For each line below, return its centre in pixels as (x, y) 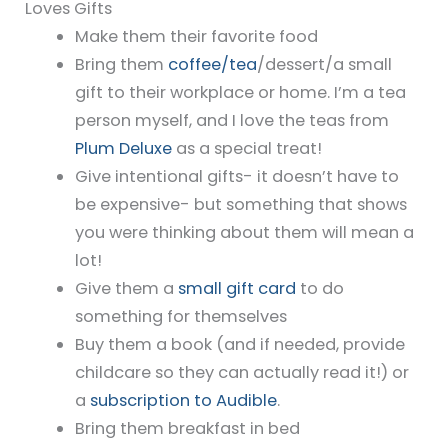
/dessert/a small (324, 65)
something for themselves (180, 317)
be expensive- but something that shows (240, 205)
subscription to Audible (183, 401)
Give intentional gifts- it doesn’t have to (236, 177)
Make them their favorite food (196, 37)
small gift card (236, 289)
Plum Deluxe (125, 149)
